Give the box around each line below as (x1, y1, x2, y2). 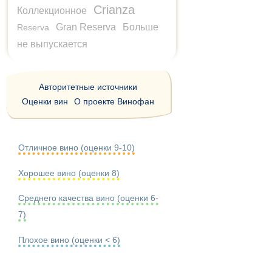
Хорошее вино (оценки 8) (18, 168, 120, 178)
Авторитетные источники (39, 82, 138, 92)
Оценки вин (22, 97, 69, 106)
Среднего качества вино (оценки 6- (18, 193, 158, 203)
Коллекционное (17, 5, 87, 16)
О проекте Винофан (74, 97, 155, 106)
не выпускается (17, 39, 87, 49)
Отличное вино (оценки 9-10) (18, 143, 135, 153)
